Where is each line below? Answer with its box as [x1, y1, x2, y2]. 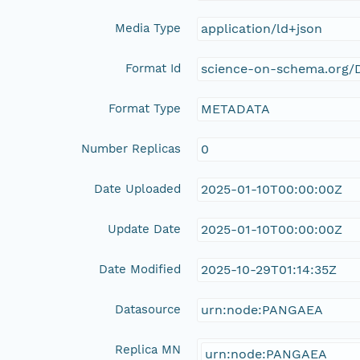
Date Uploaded [94, 181, 182, 196]
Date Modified [99, 261, 182, 276]
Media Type [115, 20, 182, 35]
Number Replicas [81, 141, 182, 156]
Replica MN [115, 342, 182, 357]
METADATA [201, 100, 271, 117]
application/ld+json [201, 20, 323, 36]
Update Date [108, 221, 182, 236]
